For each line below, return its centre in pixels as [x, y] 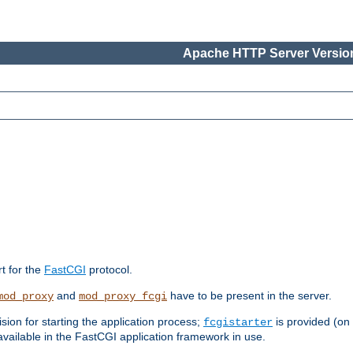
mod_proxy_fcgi [123, 297]
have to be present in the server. [249, 296]
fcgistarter [238, 323]
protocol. [109, 270]
